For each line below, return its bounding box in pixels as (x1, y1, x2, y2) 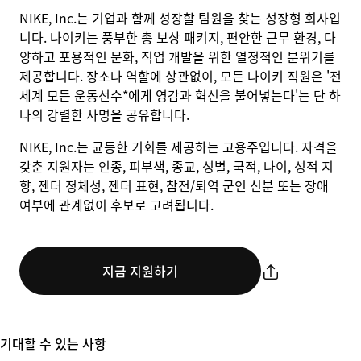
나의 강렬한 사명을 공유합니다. (19, 105, 189, 124)
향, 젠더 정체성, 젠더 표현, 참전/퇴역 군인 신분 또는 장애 (19, 176, 329, 195)
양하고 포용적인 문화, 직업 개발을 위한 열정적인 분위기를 (19, 47, 335, 66)
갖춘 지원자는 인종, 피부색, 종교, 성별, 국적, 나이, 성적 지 (19, 156, 334, 176)
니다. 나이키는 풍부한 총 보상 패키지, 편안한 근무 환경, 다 (19, 27, 336, 47)
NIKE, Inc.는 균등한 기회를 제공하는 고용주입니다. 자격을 (19, 137, 338, 156)
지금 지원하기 (102, 261, 178, 280)
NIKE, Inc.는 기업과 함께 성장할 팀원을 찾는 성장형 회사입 (19, 8, 341, 27)
